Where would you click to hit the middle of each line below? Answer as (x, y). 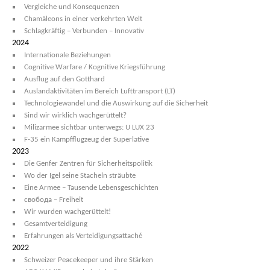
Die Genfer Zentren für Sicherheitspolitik (88, 164)
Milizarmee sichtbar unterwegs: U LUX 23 (89, 127)
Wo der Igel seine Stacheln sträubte (80, 176)
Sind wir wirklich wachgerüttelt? (75, 115)
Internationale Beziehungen (67, 55)
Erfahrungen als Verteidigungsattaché (83, 236)
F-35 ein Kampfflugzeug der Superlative (86, 140)
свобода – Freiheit (54, 200)
